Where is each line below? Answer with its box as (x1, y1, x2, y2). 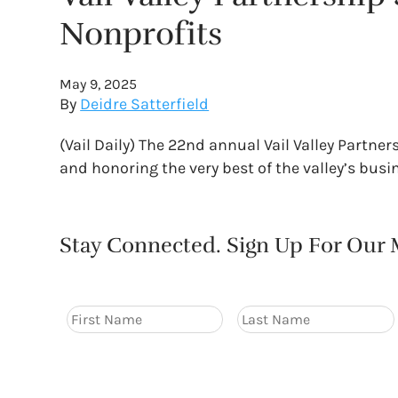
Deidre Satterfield (80, 94, 210, 114)
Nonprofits (60, 14, 223, 53)
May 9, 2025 (60, 76, 138, 92)
